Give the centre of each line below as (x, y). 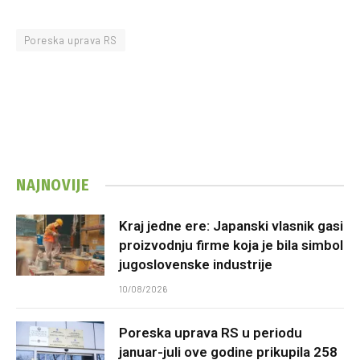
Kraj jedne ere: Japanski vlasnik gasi (231, 226)
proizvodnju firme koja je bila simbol (231, 245)
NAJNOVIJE (53, 185)
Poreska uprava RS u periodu (211, 333)
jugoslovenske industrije (196, 265)
